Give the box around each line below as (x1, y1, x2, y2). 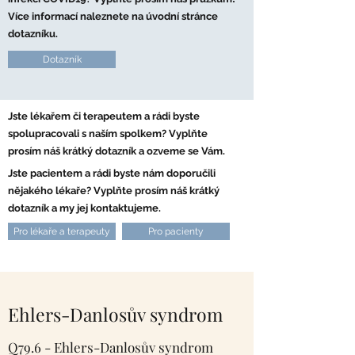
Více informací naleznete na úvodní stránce (8, 10, 218, 22)
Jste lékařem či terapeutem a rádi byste (8, 110, 200, 122)
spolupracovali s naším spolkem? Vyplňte (8, 128, 208, 139)
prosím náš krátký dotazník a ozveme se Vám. (8, 145, 225, 157)
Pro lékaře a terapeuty (13, 226, 110, 237)
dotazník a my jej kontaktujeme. (8, 202, 161, 214)
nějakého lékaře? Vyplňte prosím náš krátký (8, 185, 219, 197)
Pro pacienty (148, 226, 204, 237)
